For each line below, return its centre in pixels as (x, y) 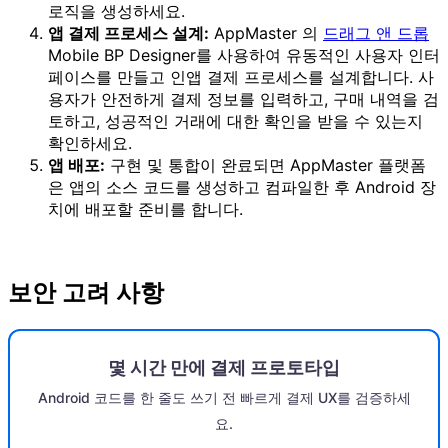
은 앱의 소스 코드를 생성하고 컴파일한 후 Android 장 (242, 187)
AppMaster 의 (266, 33)
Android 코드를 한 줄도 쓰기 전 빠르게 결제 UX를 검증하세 (224, 398)
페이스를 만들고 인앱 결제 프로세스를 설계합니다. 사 (241, 77)
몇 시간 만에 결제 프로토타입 (224, 368)
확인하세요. (90, 143)
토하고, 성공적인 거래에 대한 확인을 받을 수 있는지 (235, 121)
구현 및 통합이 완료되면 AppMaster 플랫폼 (265, 165)
